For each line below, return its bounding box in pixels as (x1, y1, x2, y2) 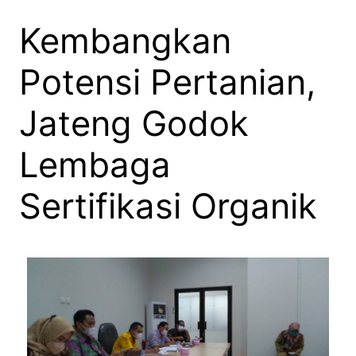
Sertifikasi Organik (19, 184, 317, 227)
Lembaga (19, 143, 171, 186)
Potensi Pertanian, (19, 60, 315, 103)
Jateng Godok (19, 102, 249, 145)
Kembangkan (19, 19, 231, 62)
